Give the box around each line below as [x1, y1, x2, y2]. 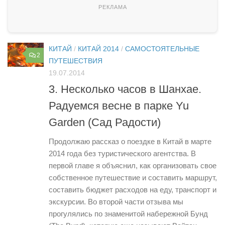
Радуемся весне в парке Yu [49, 99, 189, 113]
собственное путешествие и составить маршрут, [49, 173, 217, 182]
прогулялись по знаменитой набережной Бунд [49, 209, 208, 218]
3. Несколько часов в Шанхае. [49, 83, 201, 96]
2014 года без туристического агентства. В [49, 149, 196, 158]
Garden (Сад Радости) [49, 116, 161, 129]
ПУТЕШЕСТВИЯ [49, 57, 102, 65]
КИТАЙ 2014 [78, 45, 119, 53]
